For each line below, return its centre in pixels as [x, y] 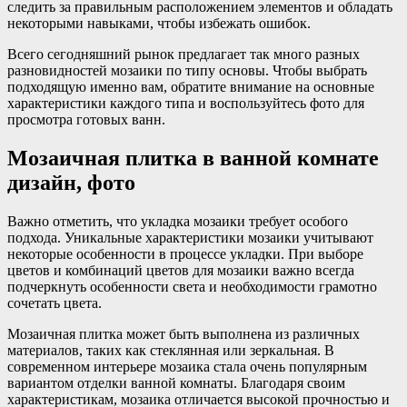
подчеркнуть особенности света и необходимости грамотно [192, 286]
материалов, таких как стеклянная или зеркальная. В [171, 350]
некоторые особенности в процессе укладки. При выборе [185, 253]
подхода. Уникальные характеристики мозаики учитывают [190, 237]
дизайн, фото [71, 182]
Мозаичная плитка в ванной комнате [193, 158]
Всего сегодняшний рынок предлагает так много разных [184, 54]
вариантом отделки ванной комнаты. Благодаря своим [176, 382]
